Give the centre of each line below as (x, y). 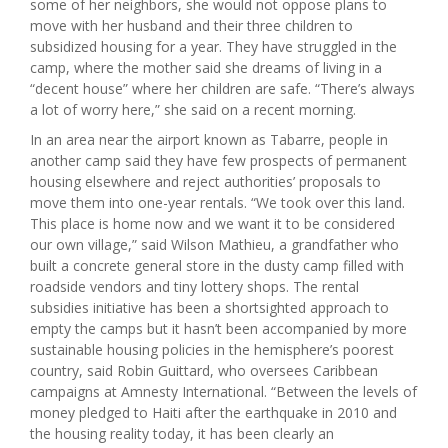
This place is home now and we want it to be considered (212, 224)
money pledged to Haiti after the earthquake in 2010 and (213, 413)
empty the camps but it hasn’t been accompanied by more (218, 329)
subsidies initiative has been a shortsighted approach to (209, 308)
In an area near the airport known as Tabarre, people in (209, 140)
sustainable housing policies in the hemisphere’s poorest (212, 350)
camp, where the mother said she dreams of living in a (206, 68)
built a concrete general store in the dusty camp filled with (217, 266)
